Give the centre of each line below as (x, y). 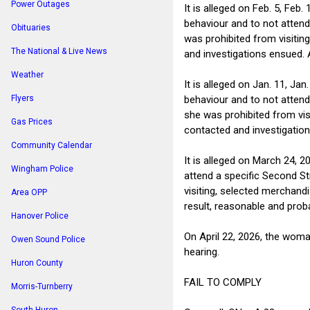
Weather (27, 75)
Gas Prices (32, 122)
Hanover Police (40, 216)
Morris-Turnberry (42, 286)
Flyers (22, 98)
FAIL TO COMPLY (223, 282)
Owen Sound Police (48, 239)
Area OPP (29, 192)
